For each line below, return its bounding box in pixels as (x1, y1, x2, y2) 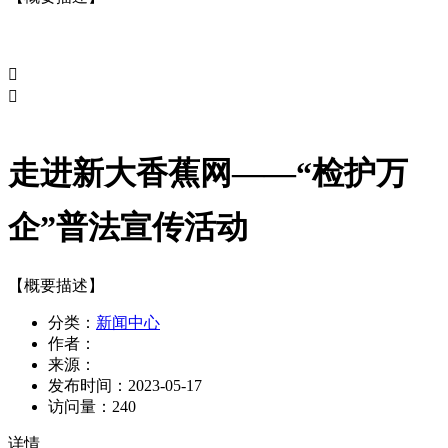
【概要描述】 (8, 276, 104, 294)
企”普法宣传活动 (8, 209, 248, 246)
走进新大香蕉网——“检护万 (8, 155, 408, 192)
